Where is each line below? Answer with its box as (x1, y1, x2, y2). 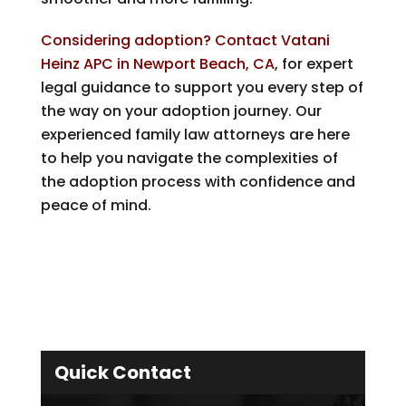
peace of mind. (40, 194, 151, 216)
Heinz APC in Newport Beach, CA (40, 53, 275, 74)
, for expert (274, 53, 353, 74)
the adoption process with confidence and (40, 170, 355, 192)
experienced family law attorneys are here (40, 123, 350, 145)
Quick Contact (53, 359, 191, 385)
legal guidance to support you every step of (40, 76, 363, 98)
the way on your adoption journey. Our (40, 100, 322, 121)
